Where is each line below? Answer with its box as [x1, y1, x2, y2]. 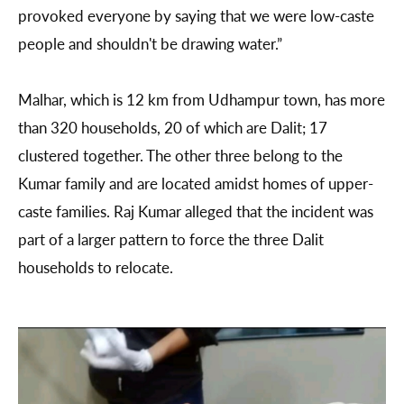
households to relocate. [18, 256, 177, 279]
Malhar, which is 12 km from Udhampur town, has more [18, 88, 385, 111]
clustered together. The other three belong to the [18, 144, 343, 167]
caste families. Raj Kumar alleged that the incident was [18, 200, 373, 223]
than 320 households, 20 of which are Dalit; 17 [18, 116, 327, 139]
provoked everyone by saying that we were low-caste [18, 5, 374, 27]
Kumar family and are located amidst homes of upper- [18, 172, 373, 195]
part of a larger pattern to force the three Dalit [18, 228, 324, 251]
